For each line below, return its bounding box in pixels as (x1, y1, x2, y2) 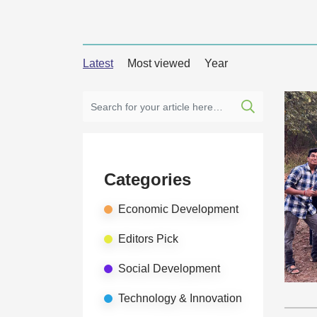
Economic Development (118, 203, 238, 215)
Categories (104, 170, 191, 189)
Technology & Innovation (118, 292, 242, 304)
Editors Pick (118, 233, 178, 245)
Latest (83, 57, 113, 69)
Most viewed (127, 57, 190, 69)
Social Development (118, 263, 220, 275)
